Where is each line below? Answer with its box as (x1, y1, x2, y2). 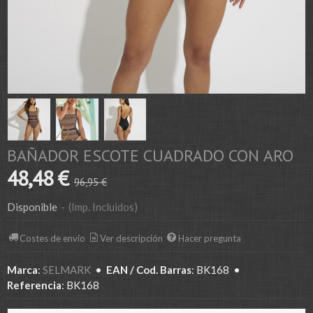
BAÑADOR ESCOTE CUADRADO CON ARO (7, 144, 293, 166)
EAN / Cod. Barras (106, 263, 191, 276)
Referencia (7, 278, 61, 291)
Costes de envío (20, 233, 86, 245)
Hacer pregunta (177, 233, 241, 245)
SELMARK (43, 263, 91, 276)
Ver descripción (100, 233, 163, 245)
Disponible (7, 200, 57, 213)
